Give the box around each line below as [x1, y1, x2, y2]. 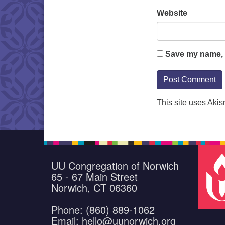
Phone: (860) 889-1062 [51, 202, 155, 217]
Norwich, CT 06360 [51, 180, 137, 195]
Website [157, 9, 187, 17]
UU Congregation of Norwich [51, 158, 179, 173]
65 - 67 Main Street [51, 169, 138, 184]
